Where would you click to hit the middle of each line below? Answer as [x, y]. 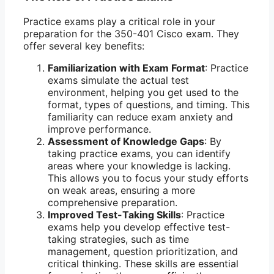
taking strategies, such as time [118, 239]
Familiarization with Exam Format [126, 68]
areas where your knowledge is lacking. [139, 165]
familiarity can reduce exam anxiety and [140, 117]
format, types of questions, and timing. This [149, 104]
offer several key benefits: [84, 46]
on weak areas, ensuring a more [121, 190]
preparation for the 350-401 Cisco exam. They [131, 33]
